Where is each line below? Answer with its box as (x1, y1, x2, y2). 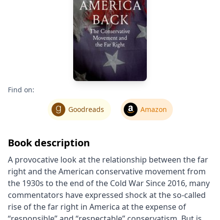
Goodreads (68, 104, 104, 114)
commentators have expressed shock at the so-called (8, 189, 206, 200)
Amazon (140, 104, 167, 114)
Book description (8, 136, 90, 149)
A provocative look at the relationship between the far (8, 154, 208, 165)
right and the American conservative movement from (8, 165, 206, 177)
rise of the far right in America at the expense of (8, 201, 186, 212)
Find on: (8, 84, 34, 94)
